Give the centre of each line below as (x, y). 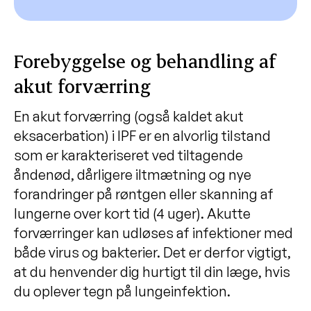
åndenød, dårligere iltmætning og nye (133, 174)
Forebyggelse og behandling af (145, 60)
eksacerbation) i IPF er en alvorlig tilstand (142, 135)
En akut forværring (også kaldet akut (129, 116)
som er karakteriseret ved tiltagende (128, 155)
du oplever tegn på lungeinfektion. (122, 291)
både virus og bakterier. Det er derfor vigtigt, (152, 252)
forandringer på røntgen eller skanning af (144, 194)
